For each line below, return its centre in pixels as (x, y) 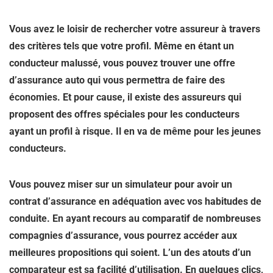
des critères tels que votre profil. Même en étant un (122, 46)
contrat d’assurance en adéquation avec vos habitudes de (135, 201)
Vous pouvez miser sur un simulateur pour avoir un (121, 184)
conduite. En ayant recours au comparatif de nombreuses (135, 218)
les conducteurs (205, 114)
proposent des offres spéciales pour (90, 114)
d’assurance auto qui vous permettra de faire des (117, 80)
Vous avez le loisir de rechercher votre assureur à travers (135, 29)
